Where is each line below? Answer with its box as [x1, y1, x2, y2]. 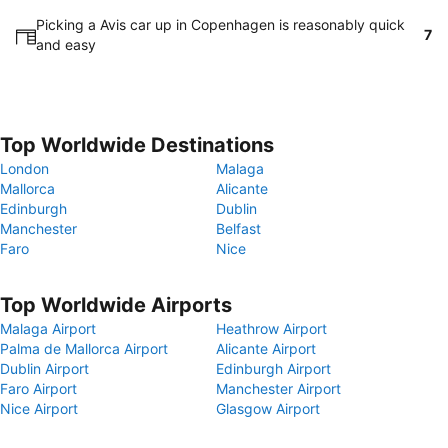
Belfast [216, 220, 261, 237]
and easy [36, 36, 96, 53]
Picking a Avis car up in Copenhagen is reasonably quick [36, 16, 405, 33]
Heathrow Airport [216, 320, 327, 337]
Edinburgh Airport [216, 360, 331, 377]
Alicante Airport [216, 340, 316, 357]
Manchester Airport [216, 380, 341, 397]
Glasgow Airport [216, 400, 320, 417]
